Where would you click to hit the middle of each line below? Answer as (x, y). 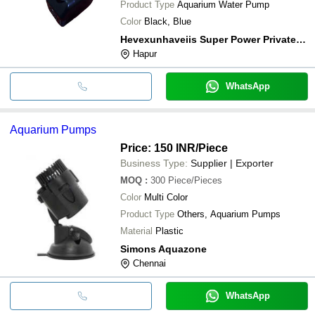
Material (136, 231)
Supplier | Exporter (232, 163)
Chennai (149, 263)
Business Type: (154, 163)
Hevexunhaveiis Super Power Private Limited (301, 39)
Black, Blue (168, 21)
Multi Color (166, 197)
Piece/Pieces (195, 180)
